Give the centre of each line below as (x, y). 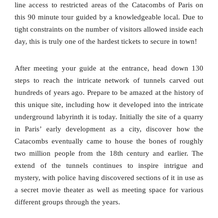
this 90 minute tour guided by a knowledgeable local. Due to (109, 17)
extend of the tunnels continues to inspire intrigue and (109, 166)
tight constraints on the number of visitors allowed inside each (109, 29)
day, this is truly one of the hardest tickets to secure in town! (106, 42)
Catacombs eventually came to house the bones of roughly (109, 141)
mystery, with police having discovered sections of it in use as (109, 178)
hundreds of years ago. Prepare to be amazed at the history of (109, 93)
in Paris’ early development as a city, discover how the (109, 129)
